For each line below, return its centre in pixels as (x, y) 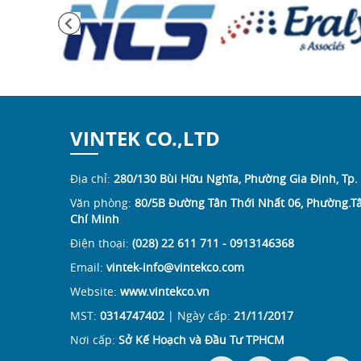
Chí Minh (95, 218)
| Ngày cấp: (199, 315)
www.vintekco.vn (165, 291)
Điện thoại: (101, 243)
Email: (88, 267)
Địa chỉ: (92, 178)
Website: (95, 291)
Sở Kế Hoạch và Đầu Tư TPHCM (201, 339)
